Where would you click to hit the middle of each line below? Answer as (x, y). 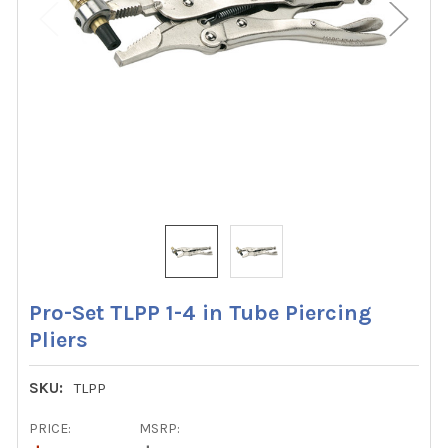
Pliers (59, 339)
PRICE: (50, 429)
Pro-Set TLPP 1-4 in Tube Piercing (201, 312)
